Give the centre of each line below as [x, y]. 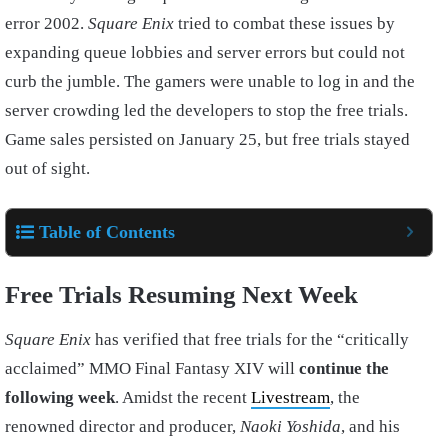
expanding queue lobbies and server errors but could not [205, 52]
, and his [370, 426]
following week [60, 397]
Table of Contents [107, 232]
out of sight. [47, 168]
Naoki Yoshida [290, 426]
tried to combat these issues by [284, 23]
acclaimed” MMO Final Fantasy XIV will [152, 368]
